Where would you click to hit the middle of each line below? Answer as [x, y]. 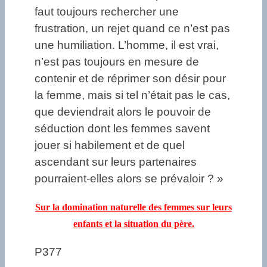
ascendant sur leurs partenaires [116, 162]
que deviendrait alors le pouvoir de [123, 112]
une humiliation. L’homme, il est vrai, [127, 45]
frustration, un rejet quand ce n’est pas [132, 29]
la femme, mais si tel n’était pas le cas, [132, 95]
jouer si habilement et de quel [110, 145]
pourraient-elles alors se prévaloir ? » [129, 179]
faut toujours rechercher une [107, 12]
